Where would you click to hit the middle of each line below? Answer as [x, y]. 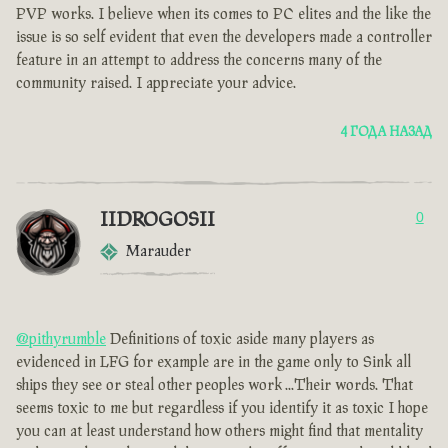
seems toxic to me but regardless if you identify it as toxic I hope [222, 409]
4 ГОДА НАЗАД [386, 132]
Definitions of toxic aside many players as [240, 340]
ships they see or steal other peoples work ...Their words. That [214, 386]
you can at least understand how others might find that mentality [219, 432]
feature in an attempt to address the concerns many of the [199, 61]
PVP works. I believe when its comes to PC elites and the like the [223, 15]
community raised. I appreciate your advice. [156, 84]
